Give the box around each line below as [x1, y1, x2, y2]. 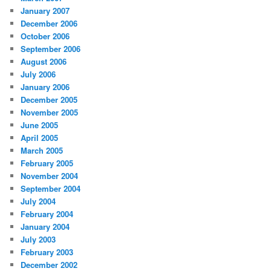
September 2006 [21, 43, 81, 55]
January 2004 [21, 221, 70, 233]
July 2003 [21, 233, 56, 246]
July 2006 [21, 68, 56, 80]
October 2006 [21, 30, 70, 42]
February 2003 [21, 246, 74, 258]
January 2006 [21, 81, 70, 93]
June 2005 [21, 119, 59, 131]
